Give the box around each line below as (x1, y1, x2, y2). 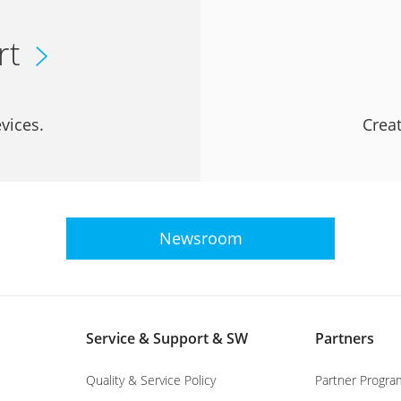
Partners (315, 328, 374, 348)
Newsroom (158, 227, 243, 249)
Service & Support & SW (86, 328, 248, 348)
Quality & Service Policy (86, 371, 216, 388)
